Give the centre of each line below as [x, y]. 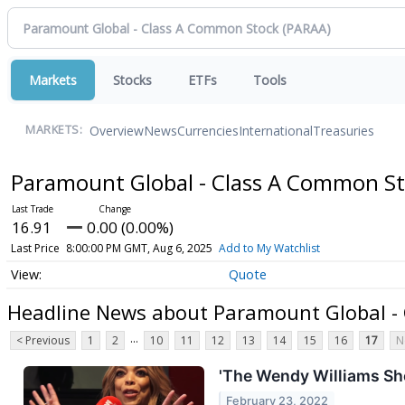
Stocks [132, 80]
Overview [117, 130]
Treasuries [344, 130]
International [276, 130]
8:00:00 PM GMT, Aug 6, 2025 [139, 248]
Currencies [208, 130]
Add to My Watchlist [269, 248]
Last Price [35, 248]
